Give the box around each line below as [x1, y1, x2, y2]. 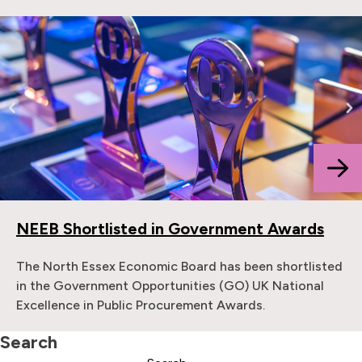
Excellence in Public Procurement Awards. [16, 297, 265, 313]
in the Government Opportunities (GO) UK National [16, 278, 324, 293]
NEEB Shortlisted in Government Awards [16, 219, 324, 238]
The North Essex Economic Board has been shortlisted [16, 259, 343, 274]
